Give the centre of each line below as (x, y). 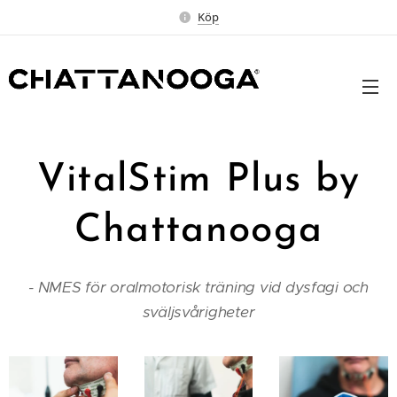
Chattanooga (198, 231)
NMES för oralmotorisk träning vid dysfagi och (203, 287)
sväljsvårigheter (198, 312)
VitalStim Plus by (198, 181)
